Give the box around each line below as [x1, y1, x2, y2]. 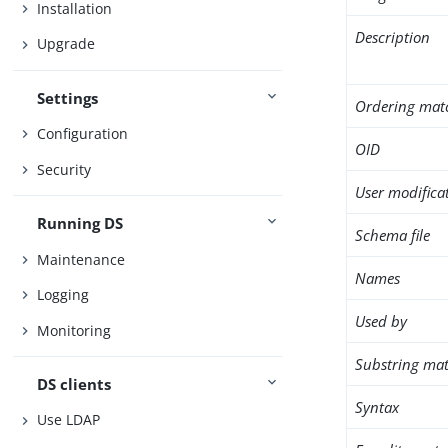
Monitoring [37, 320, 112, 340]
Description [355, 27, 431, 47]
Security [37, 159, 92, 179]
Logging [37, 285, 90, 305]
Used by [355, 311, 408, 331]
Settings [37, 87, 99, 108]
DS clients [37, 373, 112, 394]
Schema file [355, 225, 431, 245]
